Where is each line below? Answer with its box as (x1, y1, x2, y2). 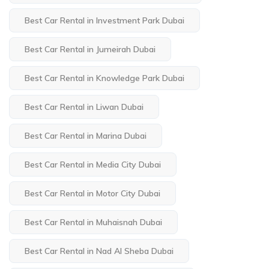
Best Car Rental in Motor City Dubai (25, 188, 160, 199)
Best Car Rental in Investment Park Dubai (25, 15, 184, 26)
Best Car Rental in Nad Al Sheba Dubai (25, 246, 174, 257)
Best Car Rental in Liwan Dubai (25, 101, 144, 113)
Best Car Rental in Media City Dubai (25, 159, 161, 171)
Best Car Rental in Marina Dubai (25, 130, 147, 142)
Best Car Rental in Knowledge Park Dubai (25, 73, 184, 84)
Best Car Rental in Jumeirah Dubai (25, 44, 156, 55)
